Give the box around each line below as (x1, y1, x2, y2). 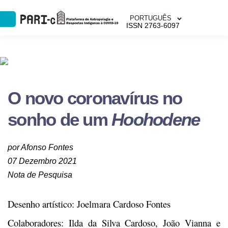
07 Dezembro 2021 (8, 157, 77, 165)
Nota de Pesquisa (8, 170, 72, 179)
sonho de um (8, 109, 111, 129)
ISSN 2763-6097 (126, 21, 180, 30)
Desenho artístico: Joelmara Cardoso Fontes (8, 197, 170, 210)
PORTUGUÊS (129, 14, 172, 22)
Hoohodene (111, 109, 200, 129)
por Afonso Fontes (8, 143, 73, 152)
